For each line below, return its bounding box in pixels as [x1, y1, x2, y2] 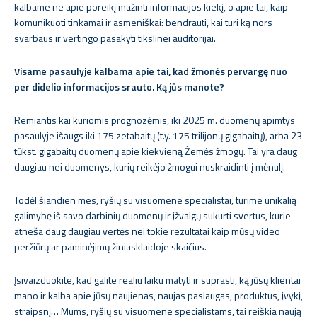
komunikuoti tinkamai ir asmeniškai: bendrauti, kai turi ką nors [14, 15, 272, 30]
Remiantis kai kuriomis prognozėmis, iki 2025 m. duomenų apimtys [14, 113, 295, 127]
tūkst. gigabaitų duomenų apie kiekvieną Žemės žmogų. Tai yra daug [14, 144, 297, 158]
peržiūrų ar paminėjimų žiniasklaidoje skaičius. [14, 239, 207, 254]
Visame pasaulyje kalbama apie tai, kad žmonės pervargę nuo [14, 64, 287, 79]
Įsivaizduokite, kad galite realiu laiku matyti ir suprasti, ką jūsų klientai [14, 272, 301, 287]
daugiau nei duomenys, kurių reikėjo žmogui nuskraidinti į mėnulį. [14, 159, 285, 174]
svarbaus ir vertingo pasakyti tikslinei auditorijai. [14, 30, 216, 45]
